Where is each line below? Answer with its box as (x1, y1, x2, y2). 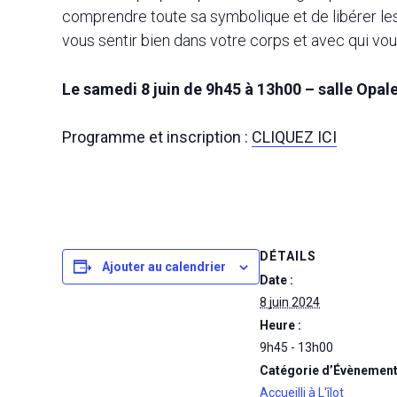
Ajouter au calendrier (102, 260, 226, 274)
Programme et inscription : (62, 128, 252, 146)
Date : (260, 273, 293, 287)
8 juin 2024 (260, 295, 320, 309)
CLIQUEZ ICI (252, 128, 337, 146)
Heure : (260, 318, 301, 332)
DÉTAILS (260, 249, 316, 263)
